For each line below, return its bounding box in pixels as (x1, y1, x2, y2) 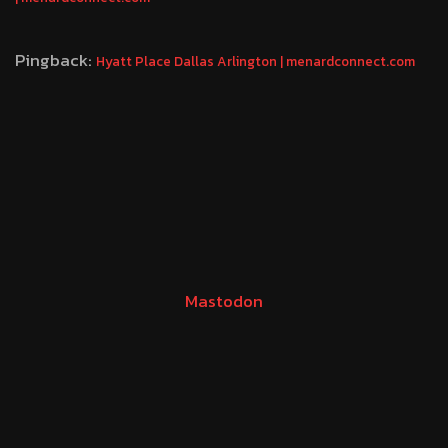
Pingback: (15, 47, 96, 73)
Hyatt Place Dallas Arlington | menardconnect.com (96, 51, 415, 71)
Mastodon (185, 288, 263, 314)
